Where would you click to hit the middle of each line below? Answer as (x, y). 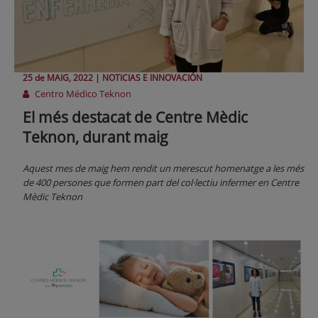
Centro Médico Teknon (82, 94)
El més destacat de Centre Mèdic (135, 117)
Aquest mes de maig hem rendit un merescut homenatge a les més (163, 169)
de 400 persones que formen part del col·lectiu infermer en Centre (161, 183)
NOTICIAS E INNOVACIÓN (152, 78)
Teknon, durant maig (95, 137)
